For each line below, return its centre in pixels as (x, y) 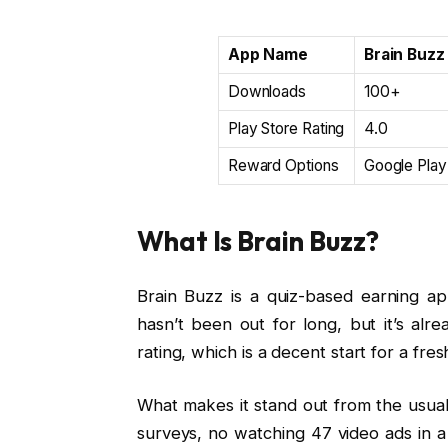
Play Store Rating (286, 128)
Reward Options (283, 165)
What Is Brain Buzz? (258, 241)
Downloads (267, 91)
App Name (268, 54)
